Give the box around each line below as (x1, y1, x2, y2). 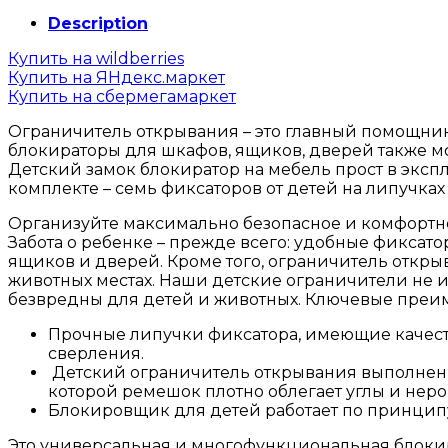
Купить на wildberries (8, 48, 184, 68)
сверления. (48, 343, 144, 363)
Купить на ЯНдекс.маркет (8, 67, 225, 87)
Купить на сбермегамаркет (8, 86, 236, 106)
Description (48, 13, 148, 33)
